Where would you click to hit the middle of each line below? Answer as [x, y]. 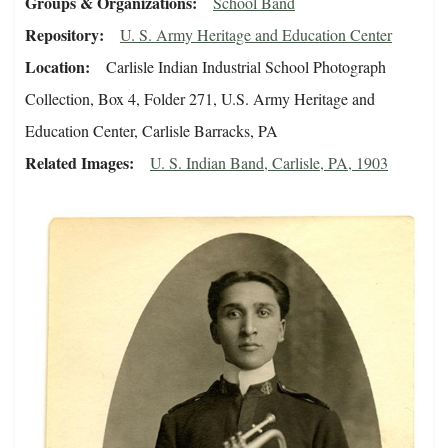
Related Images [77, 163]
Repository [62, 35]
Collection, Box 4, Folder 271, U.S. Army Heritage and [200, 99]
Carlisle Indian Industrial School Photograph [246, 67]
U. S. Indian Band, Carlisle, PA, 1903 [269, 163]
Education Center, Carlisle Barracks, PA [151, 131]
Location [55, 67]
